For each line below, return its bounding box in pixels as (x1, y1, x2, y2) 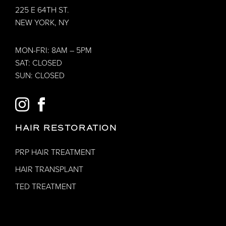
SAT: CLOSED (15, 58, 62, 68)
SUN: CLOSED (15, 70, 65, 81)
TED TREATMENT (15, 181, 76, 192)
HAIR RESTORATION (15, 123, 117, 133)
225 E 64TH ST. (15, 5, 69, 15)
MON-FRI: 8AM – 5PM (15, 45, 92, 55)
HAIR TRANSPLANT (15, 164, 83, 175)
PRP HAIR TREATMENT (15, 147, 95, 157)
